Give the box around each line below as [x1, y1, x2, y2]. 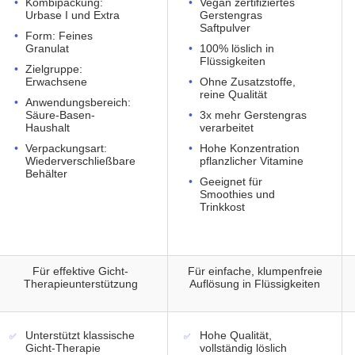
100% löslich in [200, 42, 274, 55]
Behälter [25, 167, 67, 181]
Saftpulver [200, 21, 250, 35]
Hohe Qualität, [200, 329, 272, 342]
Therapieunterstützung [23, 277, 138, 291]
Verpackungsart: [25, 142, 107, 155]
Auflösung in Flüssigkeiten [189, 277, 320, 291]
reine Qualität [200, 88, 267, 101]
